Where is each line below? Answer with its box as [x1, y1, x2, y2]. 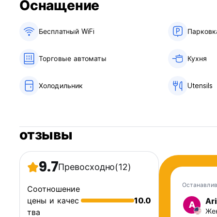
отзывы [19, 125, 73, 145]
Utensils [187, 81, 213, 90]
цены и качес [27, 196, 79, 206]
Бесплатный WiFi [39, 27, 95, 36]
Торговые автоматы [39, 54, 107, 63]
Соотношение [27, 184, 80, 194]
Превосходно [58, 162, 115, 172]
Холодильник [39, 81, 83, 90]
